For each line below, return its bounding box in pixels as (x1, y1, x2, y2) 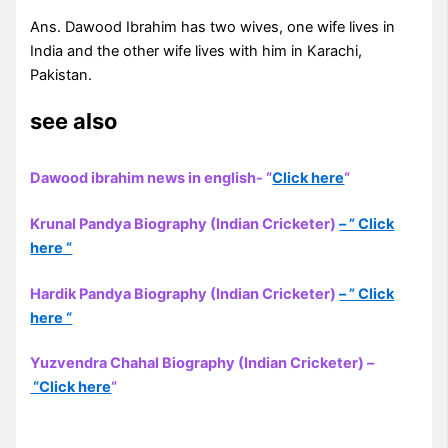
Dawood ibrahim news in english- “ (30, 168, 273, 187)
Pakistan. (30, 66, 93, 85)
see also (30, 108, 118, 134)
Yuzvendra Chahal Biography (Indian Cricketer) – (30, 354, 375, 373)
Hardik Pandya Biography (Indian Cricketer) (30, 284, 340, 303)
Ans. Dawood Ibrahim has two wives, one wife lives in (30, 18, 396, 37)
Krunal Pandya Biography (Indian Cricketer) (30, 214, 340, 233)
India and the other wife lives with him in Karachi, (30, 42, 363, 61)
